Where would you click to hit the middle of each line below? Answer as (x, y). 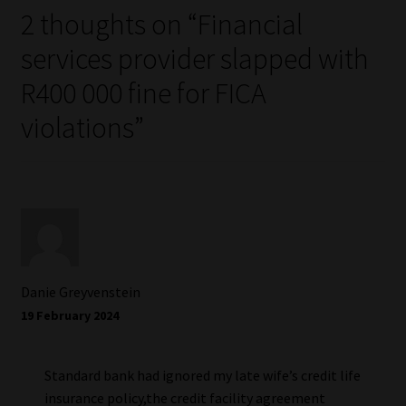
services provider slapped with (194, 59)
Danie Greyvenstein (80, 292)
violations (77, 128)
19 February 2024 (69, 316)
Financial (250, 25)
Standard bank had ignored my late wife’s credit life (202, 376)
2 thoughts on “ (109, 25)
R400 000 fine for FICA (143, 94)
